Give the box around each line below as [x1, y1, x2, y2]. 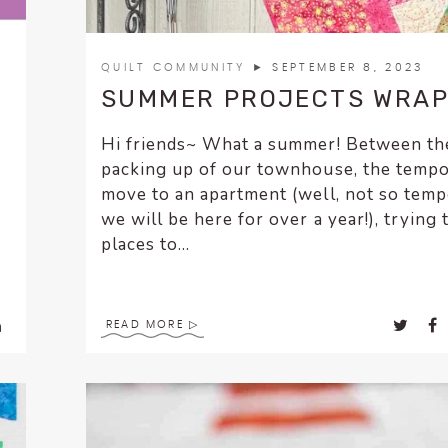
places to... [101, 233, 191, 257]
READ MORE [106, 319, 184, 331]
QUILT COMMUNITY [101, 62, 252, 74]
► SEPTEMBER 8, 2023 [251, 62, 424, 74]
